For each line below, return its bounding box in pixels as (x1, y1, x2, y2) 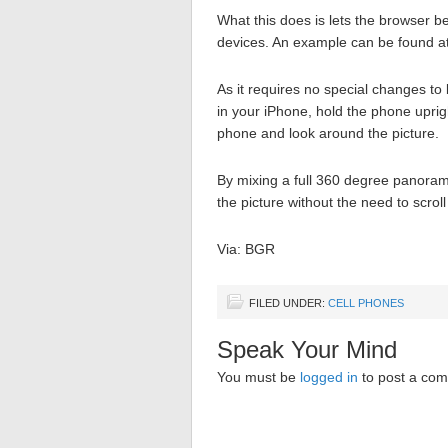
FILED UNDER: (249, 297, 328, 309)
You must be (217, 369, 300, 385)
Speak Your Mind (217, 336, 397, 363)
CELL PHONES (328, 297, 404, 309)
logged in (300, 369, 358, 385)
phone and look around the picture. (217, 125, 439, 141)
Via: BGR (217, 241, 275, 257)
